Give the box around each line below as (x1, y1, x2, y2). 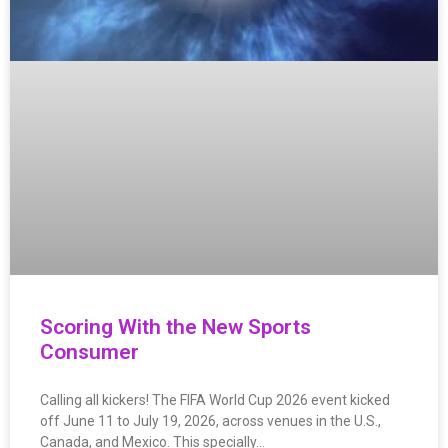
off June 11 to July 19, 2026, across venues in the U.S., (40, 413, 381, 430)
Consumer (40, 340, 139, 365)
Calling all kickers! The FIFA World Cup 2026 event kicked (40, 392, 390, 409)
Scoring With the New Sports (40, 315, 311, 340)
